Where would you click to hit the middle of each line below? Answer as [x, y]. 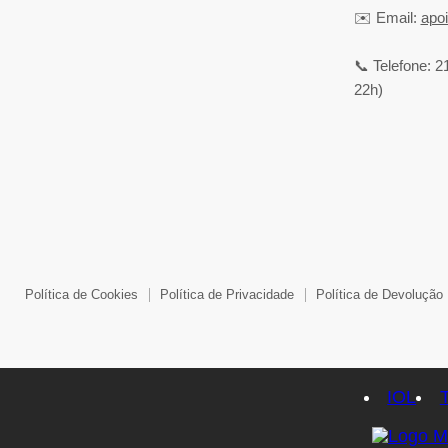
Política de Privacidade [227, 294]
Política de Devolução [379, 294]
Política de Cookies [81, 294]
